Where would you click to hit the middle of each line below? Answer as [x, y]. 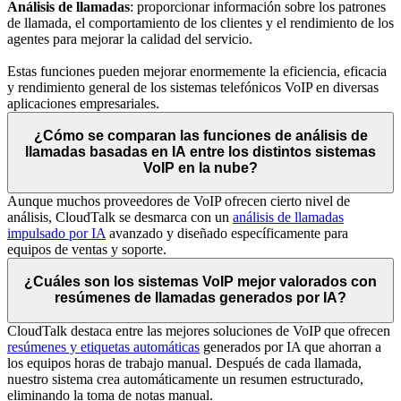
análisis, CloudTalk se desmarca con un [120, 217]
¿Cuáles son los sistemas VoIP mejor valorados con [200, 282]
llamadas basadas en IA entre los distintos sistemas [200, 152]
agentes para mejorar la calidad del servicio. [130, 38]
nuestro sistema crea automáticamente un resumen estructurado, [185, 380]
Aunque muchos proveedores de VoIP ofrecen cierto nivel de [179, 200]
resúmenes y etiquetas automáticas [103, 347]
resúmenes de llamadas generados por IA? [200, 298]
